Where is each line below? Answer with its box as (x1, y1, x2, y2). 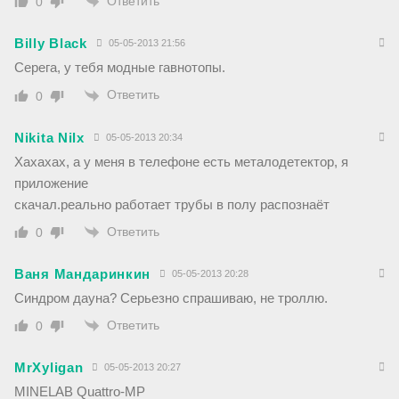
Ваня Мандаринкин (14, 265, 151, 281)
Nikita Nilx (14, 129, 85, 145)
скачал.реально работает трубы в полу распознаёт (14, 196, 330, 212)
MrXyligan (14, 360, 84, 376)
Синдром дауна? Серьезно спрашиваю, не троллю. (14, 289, 328, 305)
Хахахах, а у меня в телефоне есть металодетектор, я (14, 153, 348, 169)
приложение (14, 175, 88, 191)
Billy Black (14, 36, 87, 52)
